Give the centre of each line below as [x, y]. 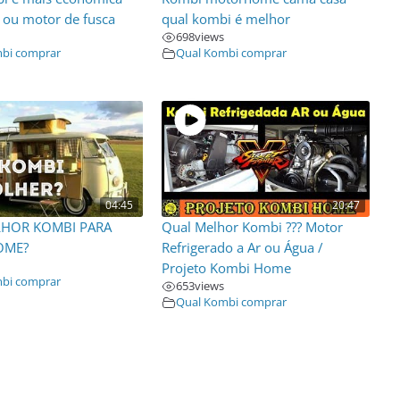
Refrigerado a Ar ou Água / [243, 248]
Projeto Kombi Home [227, 269]
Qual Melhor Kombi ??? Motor [253, 228]
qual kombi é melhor [226, 19]
